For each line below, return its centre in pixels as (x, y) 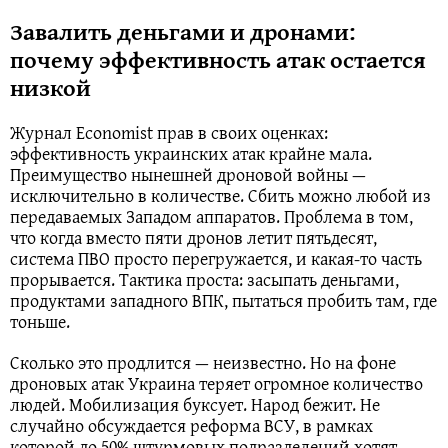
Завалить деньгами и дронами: (182, 32)
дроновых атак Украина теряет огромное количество (216, 384)
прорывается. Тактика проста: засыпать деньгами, (204, 280)
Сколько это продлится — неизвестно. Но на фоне (203, 363)
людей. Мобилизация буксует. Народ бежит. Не (195, 405)
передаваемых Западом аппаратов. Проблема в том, (211, 217)
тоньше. (40, 322)
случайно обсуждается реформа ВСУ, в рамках (191, 426)
